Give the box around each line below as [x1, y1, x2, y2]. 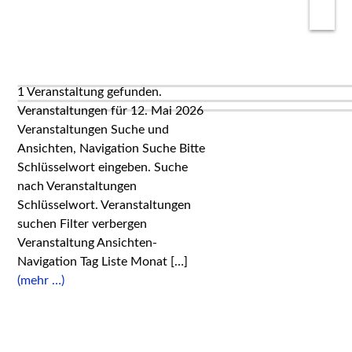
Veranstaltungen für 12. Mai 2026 [17, 104, 204, 117]
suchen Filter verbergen [17, 218, 148, 230]
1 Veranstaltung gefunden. [17, 86, 163, 98]
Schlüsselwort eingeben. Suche [17, 161, 189, 174]
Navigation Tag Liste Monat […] [17, 255, 189, 268]
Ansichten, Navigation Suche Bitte [17, 142, 206, 155]
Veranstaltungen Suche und [17, 123, 170, 136]
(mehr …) [17, 274, 65, 287]
